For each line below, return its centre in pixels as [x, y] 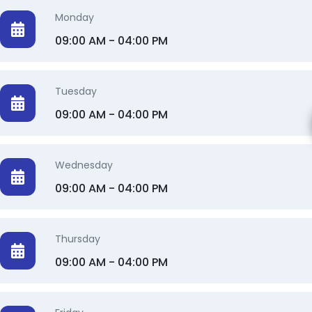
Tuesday [76, 91]
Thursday [78, 239]
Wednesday [84, 165]
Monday [75, 17]
